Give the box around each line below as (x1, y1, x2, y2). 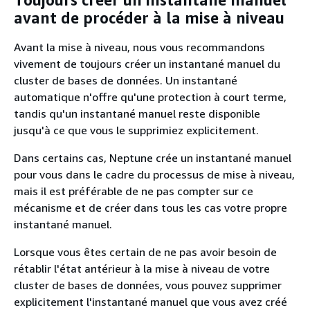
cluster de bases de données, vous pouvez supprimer (14, 277, 282, 292)
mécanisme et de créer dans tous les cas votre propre (14, 200, 287, 215)
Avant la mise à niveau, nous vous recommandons (14, 39, 265, 54)
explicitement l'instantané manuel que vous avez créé (14, 294, 287, 309)
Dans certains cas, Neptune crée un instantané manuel (14, 150, 291, 165)
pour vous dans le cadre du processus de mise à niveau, (14, 167, 295, 181)
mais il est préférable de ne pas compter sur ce (14, 183, 253, 198)
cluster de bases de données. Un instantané (14, 73, 237, 87)
